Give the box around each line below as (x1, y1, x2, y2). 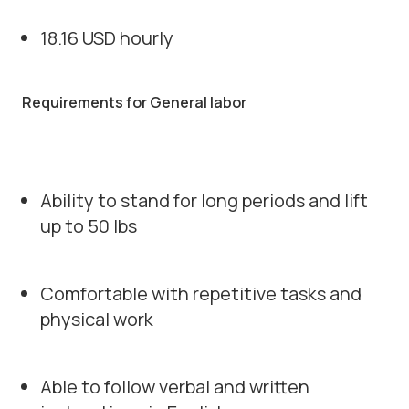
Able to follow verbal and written (40, 374, 309, 399)
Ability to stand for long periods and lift (40, 188, 368, 213)
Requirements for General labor (22, 92, 246, 112)
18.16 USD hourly (40, 26, 173, 50)
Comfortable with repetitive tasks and (40, 281, 362, 306)
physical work (40, 307, 153, 331)
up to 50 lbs (40, 214, 137, 238)
